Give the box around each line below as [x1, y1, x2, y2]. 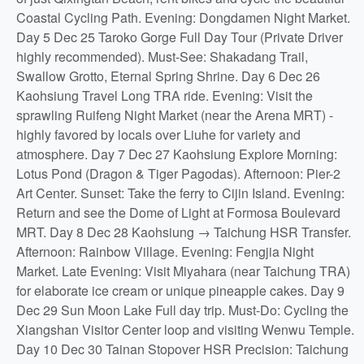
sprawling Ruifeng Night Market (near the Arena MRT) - [16, 106, 333, 124]
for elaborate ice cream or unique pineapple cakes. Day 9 [16, 281, 344, 300]
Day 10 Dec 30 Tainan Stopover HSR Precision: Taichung [16, 340, 349, 358]
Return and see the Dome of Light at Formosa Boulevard [16, 203, 340, 222]
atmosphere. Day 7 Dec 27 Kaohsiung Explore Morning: [16, 145, 337, 163]
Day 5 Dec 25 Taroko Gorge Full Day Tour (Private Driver [16, 28, 343, 46]
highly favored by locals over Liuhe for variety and [16, 125, 301, 144]
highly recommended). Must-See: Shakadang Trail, [16, 47, 308, 66]
